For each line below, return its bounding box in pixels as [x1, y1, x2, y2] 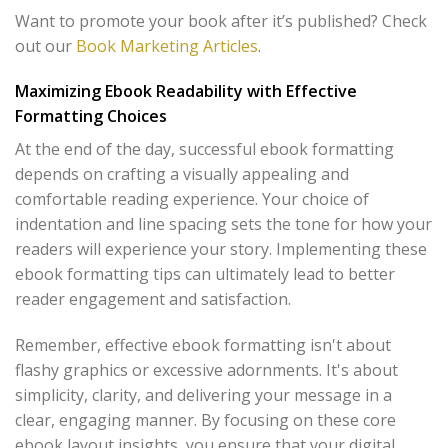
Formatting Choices [15, 105, 167, 128]
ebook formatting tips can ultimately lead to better [15, 263, 395, 286]
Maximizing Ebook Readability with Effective [15, 80, 357, 103]
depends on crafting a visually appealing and [15, 163, 349, 186]
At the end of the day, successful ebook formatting [15, 138, 394, 161]
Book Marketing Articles [76, 34, 258, 57]
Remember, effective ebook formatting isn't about [15, 334, 391, 357]
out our [15, 34, 76, 57]
